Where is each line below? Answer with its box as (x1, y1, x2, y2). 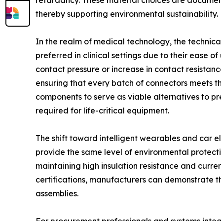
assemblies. (36, 188, 78, 198)
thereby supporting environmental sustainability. (36, 9, 218, 19)
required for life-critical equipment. (36, 106, 169, 115)
